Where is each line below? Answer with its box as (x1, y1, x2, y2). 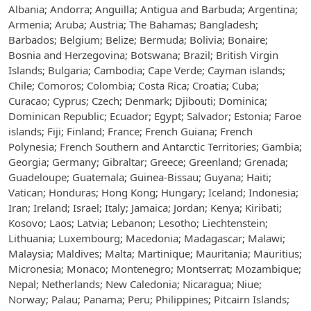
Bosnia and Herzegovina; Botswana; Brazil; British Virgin (8, 48, 278, 62)
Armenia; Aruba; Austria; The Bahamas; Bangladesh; (8, 17, 258, 31)
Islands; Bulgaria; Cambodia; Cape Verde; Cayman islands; (8, 63, 285, 77)
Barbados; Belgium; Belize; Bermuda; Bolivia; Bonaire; (8, 33, 268, 47)
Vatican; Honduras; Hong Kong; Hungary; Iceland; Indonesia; (8, 185, 299, 199)
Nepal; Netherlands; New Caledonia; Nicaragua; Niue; (8, 277, 262, 291)
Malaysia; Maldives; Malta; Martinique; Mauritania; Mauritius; (8, 246, 302, 260)
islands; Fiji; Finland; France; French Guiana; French (8, 124, 253, 138)
